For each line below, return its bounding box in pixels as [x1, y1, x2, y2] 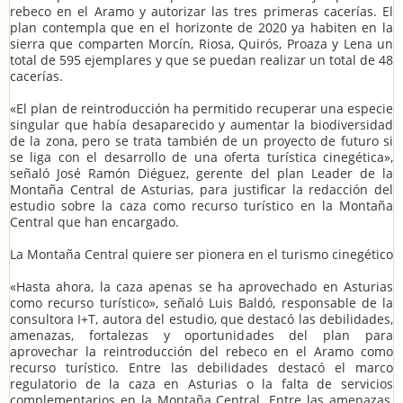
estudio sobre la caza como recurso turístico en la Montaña [10, 196, 393, 214]
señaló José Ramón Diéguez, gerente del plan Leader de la [10, 164, 393, 182]
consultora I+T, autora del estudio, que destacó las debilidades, [10, 309, 393, 327]
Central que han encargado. [10, 212, 179, 230]
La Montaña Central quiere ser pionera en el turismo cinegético [10, 245, 393, 263]
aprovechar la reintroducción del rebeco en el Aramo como [10, 342, 393, 360]
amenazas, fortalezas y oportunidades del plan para [10, 326, 393, 344]
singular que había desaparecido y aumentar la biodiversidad [10, 115, 393, 133]
